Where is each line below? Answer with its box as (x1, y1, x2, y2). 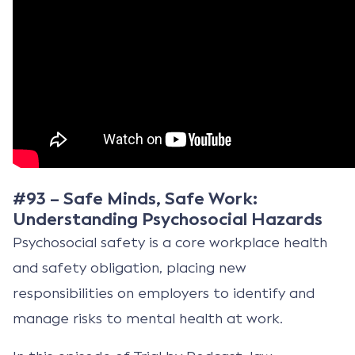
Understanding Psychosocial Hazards (13, 208, 323, 231)
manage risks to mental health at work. (13, 309, 283, 327)
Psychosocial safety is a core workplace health (13, 233, 327, 251)
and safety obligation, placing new (13, 258, 246, 277)
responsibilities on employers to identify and (13, 284, 315, 302)
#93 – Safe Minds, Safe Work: (13, 187, 258, 210)
